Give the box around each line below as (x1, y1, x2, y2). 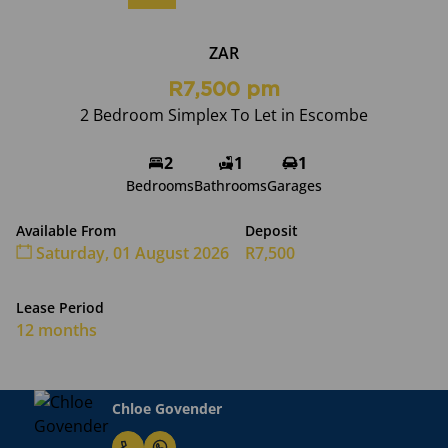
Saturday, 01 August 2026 (32, 242, 229, 264)
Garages (267, 176, 322, 195)
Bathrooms (194, 176, 267, 195)
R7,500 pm (168, 81, 280, 99)
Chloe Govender (78, 398, 188, 418)
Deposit (245, 221, 298, 240)
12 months (16, 319, 97, 341)
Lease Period (16, 298, 104, 317)
